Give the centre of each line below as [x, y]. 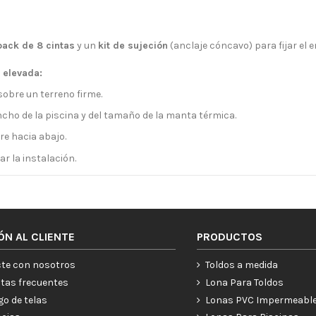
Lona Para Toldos [245, 283]
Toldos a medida [242, 265]
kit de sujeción [133, 46]
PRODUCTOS [230, 236]
